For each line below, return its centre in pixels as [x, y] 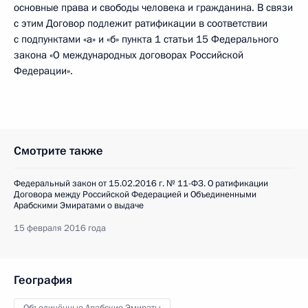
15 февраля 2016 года [60, 228]
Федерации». [43, 71]
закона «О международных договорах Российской [129, 55]
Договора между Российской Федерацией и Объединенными [135, 195]
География [43, 280]
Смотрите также [58, 151]
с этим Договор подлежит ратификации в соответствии [141, 23]
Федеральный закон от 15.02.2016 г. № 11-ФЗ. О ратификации [141, 184]
